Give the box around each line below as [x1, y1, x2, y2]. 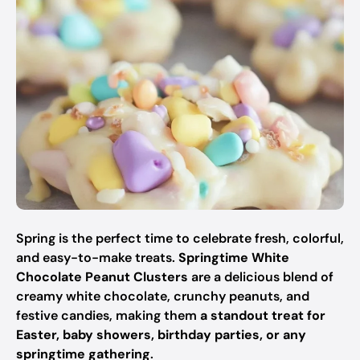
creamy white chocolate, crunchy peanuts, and [16, 288, 309, 305]
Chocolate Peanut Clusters [16, 268, 188, 285]
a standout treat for [200, 307, 325, 324]
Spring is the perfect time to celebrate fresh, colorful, [16, 230, 344, 247]
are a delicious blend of [188, 268, 333, 285]
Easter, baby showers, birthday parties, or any [16, 326, 306, 343]
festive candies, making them [16, 307, 200, 324]
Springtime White [178, 249, 289, 266]
